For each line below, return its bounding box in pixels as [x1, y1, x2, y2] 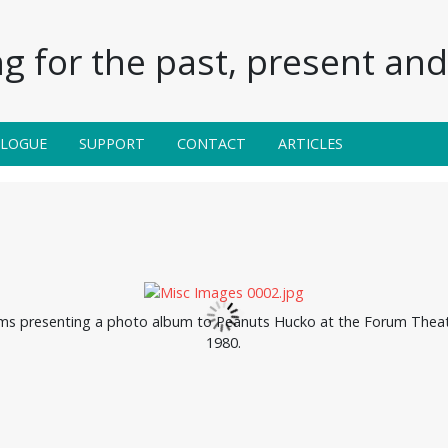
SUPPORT [79, 133, 145, 153]
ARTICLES [278, 133, 343, 153]
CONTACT [177, 133, 246, 153]
